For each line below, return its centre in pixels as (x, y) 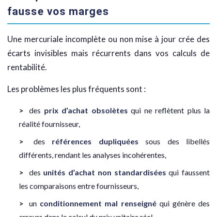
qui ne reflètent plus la (169, 110)
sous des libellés (174, 141)
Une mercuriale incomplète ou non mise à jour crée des (108, 39)
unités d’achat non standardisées (105, 172)
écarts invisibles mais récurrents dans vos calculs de (108, 53)
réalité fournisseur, (49, 124)
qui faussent (188, 172)
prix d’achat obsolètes (86, 110)
